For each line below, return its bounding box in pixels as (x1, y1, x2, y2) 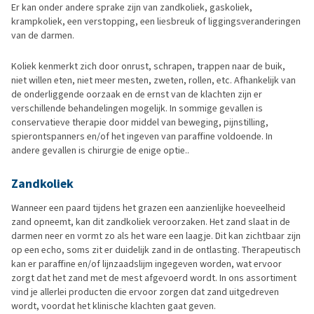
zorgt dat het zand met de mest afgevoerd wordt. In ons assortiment (11, 271, 296, 285)
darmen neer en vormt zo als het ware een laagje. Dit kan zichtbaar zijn (11, 228, 301, 243)
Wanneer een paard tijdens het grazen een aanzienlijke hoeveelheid (11, 200, 285, 214)
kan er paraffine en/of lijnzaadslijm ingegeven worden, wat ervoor (11, 257, 282, 271)
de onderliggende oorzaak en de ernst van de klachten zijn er (11, 87, 262, 101)
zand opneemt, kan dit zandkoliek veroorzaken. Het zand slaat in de (11, 214, 290, 228)
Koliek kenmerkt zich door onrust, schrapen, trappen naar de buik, (11, 59, 285, 73)
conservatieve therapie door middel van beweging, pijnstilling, (11, 115, 268, 129)
